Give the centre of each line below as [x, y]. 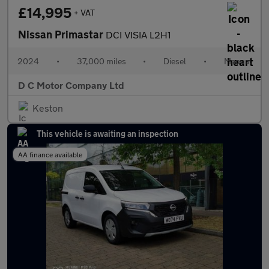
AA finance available [50, 154]
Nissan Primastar [62, 34]
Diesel [175, 61]
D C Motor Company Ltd [71, 85]
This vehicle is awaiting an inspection [107, 134]
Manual [237, 61]
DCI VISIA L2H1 [138, 35]
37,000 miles [101, 61]
